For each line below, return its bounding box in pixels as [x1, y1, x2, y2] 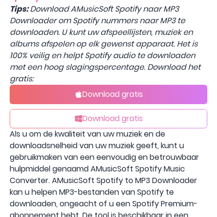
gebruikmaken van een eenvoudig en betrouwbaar [10, 152, 199, 163]
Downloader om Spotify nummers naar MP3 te [10, 15, 185, 26]
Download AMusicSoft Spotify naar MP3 [28, 3, 179, 15]
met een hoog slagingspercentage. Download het [10, 62, 201, 73]
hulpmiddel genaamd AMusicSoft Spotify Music [10, 163, 185, 174]
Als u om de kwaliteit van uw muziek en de [10, 128, 165, 139]
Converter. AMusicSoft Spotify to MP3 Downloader [10, 175, 197, 186]
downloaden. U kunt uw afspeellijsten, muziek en [10, 27, 193, 38]
